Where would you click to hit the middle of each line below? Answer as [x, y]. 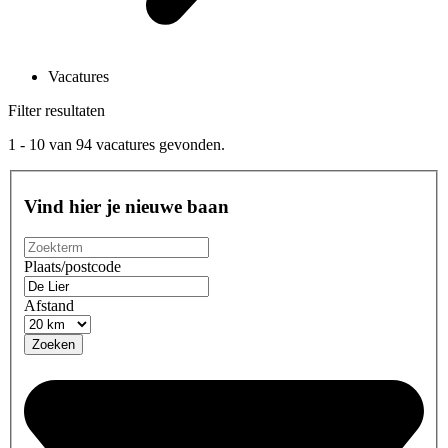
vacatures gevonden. [158, 144]
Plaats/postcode [72, 266]
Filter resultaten [56, 110]
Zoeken [53, 344]
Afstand [49, 305]
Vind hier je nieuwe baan [126, 207]
